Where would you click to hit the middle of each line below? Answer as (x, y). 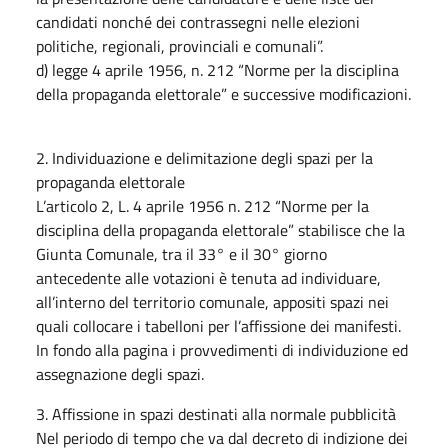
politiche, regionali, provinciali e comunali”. (179, 45)
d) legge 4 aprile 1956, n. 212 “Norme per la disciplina (217, 69)
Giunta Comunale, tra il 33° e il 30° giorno (181, 253)
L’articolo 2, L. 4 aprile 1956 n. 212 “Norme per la (202, 205)
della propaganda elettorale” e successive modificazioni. (223, 93)
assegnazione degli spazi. (120, 373)
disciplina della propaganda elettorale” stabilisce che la (220, 229)
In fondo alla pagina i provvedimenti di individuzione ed (222, 349)
